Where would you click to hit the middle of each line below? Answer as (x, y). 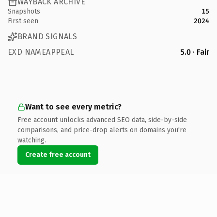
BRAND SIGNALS (47, 37)
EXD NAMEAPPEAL (41, 52)
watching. (32, 140)
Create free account (58, 155)
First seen (23, 21)
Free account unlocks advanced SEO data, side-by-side (102, 120)
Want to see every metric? (73, 107)
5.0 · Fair (195, 52)
